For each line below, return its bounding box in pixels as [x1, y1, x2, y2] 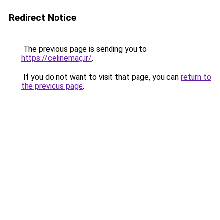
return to [181, 72, 211, 82]
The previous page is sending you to [21, 44, 147, 54]
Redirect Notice [9, 12, 76, 23]
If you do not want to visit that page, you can [21, 72, 181, 82]
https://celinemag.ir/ [21, 54, 92, 63]
